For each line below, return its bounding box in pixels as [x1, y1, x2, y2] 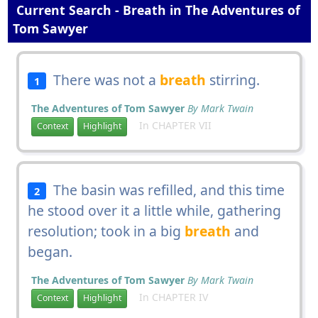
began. [27, 241, 72, 261]
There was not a [46, 70, 160, 89]
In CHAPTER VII [130, 118, 212, 132]
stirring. [206, 70, 261, 89]
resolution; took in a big [27, 221, 185, 241]
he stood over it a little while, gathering [27, 200, 281, 220]
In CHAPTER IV [130, 290, 208, 304]
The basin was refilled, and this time [46, 180, 285, 199]
